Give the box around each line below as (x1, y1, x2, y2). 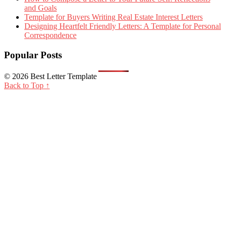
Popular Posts (4, 49, 62, 60)
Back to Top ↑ (4, 81, 50, 90)
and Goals (24, 4, 57, 13)
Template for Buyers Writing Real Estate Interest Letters (24, 13, 203, 22)
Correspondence (24, 31, 77, 40)
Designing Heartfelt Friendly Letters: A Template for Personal (24, 22, 221, 31)
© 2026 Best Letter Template (4, 71, 97, 81)
